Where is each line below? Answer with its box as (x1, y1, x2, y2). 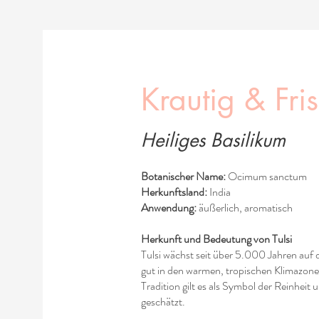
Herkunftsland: (140, 183, 207, 200)
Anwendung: (140, 199, 197, 216)
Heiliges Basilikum (140, 127, 286, 152)
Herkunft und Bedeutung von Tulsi (140, 230, 292, 247)
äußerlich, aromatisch (196, 199, 293, 216)
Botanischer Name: (140, 167, 226, 184)
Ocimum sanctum (225, 167, 307, 184)
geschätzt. (140, 293, 185, 310)
